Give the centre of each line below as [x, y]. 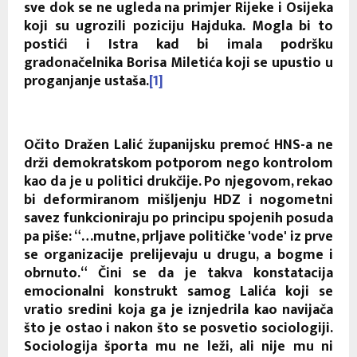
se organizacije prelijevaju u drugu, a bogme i [178, 255]
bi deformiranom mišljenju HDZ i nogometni [178, 200]
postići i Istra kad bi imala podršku [178, 44]
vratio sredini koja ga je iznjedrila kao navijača [178, 310]
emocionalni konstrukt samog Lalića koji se [178, 291]
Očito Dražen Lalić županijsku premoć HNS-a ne [178, 145]
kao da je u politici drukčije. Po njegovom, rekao [178, 181]
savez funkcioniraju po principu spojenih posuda [178, 218]
